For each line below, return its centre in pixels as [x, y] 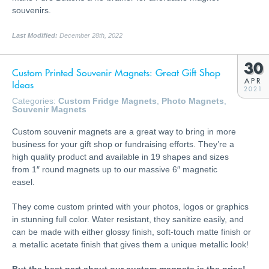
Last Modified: [35, 35]
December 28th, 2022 [90, 35]
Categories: [35, 101]
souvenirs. [32, 10]
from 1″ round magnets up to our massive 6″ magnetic [115, 169]
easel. [23, 182]
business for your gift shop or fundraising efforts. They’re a [123, 144]
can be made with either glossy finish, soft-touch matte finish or [131, 231]
